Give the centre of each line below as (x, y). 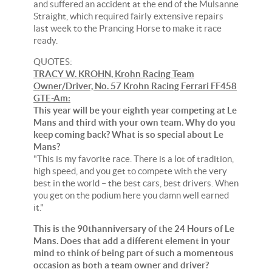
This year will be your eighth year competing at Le (135, 110)
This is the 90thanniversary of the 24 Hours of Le (134, 228)
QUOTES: (53, 61)
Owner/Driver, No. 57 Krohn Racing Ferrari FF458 (135, 86)
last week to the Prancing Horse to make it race (127, 28)
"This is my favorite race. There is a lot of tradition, (134, 158)
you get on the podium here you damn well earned (131, 195)
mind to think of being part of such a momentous (134, 253)
